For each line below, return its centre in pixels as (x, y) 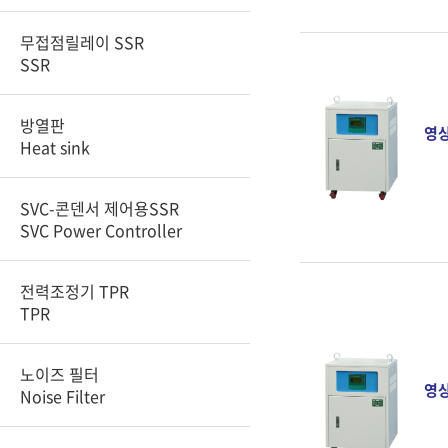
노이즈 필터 (59, 374)
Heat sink (55, 147)
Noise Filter (62, 396)
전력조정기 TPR (74, 291)
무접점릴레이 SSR (82, 42)
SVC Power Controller (101, 230)
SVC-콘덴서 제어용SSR (99, 208)
